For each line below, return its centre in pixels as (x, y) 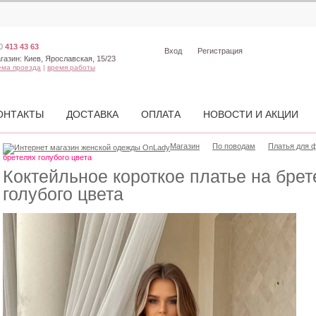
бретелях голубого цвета (47, 157)
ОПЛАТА (161, 114)
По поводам (234, 146)
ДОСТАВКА (92, 114)
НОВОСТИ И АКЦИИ (251, 114)
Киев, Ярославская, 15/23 (69, 59)
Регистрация (220, 51)
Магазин (185, 146)
